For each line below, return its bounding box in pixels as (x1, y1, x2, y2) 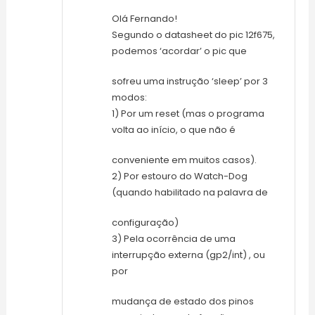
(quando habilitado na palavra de (111, 186, 268, 200)
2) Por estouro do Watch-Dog (111, 169, 247, 184)
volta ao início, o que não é (111, 123, 236, 137)
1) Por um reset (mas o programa (111, 107, 264, 121)
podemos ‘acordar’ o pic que (111, 44, 247, 58)
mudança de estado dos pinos (111, 295, 254, 309)
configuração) (111, 216, 179, 230)
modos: (111, 91, 147, 105)
